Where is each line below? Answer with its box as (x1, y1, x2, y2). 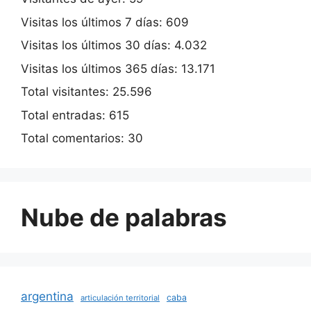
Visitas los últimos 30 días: (21, 38, 174, 53)
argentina (21, 289, 74, 304)
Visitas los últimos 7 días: (21, 15, 166, 29)
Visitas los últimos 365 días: (21, 61, 181, 76)
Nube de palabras (21, 203, 227, 233)
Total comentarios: (21, 131, 128, 146)
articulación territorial (81, 293, 160, 303)
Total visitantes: (21, 85, 112, 99)
